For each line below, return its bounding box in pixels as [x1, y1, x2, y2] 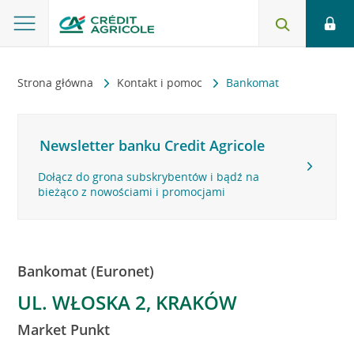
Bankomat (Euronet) [17, 262, 155, 281]
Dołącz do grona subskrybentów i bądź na [38, 169, 260, 184]
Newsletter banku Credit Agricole [40, 136, 265, 155]
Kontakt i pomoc [117, 75, 206, 90]
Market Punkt [17, 320, 111, 339]
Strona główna [17, 75, 97, 90]
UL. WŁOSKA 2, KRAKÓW [17, 289, 238, 315]
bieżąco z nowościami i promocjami [38, 184, 226, 199]
